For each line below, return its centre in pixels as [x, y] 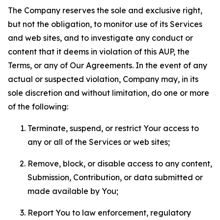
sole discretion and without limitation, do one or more [109, 93]
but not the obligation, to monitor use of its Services [105, 24]
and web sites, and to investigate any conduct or [100, 38]
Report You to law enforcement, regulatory [109, 213]
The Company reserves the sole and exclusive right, [105, 10]
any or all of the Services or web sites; [99, 142]
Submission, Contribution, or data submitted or [115, 177]
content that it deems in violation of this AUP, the [99, 52]
